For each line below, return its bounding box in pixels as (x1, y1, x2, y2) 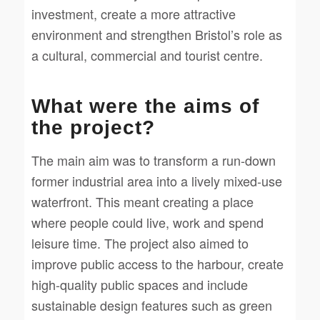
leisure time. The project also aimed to (31, 233, 249, 252)
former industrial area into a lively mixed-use (31, 171, 282, 190)
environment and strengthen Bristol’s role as (31, 25, 282, 44)
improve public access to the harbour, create (31, 254, 284, 273)
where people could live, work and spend (31, 212, 264, 231)
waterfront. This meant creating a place (31, 191, 254, 211)
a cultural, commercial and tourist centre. (31, 46, 263, 65)
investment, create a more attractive (31, 4, 236, 24)
